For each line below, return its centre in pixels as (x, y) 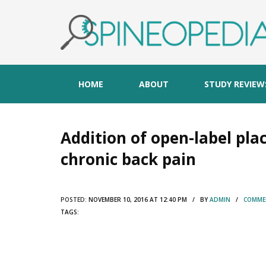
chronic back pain (128, 159)
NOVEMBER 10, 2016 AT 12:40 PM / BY (148, 199)
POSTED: (74, 199)
